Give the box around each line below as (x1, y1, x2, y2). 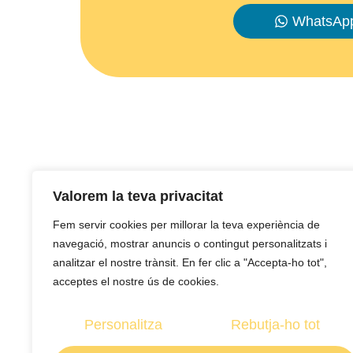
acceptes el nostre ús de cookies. (53, 275, 219, 288)
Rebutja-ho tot (230, 317, 320, 333)
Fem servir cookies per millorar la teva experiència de (53, 218, 320, 231)
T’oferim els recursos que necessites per (80, 244, 335, 261)
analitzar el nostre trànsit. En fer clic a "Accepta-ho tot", (53, 256, 327, 269)
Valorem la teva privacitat (53, 188, 223, 204)
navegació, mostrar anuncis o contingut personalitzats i (53, 237, 327, 250)
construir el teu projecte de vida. (80, 263, 281, 280)
